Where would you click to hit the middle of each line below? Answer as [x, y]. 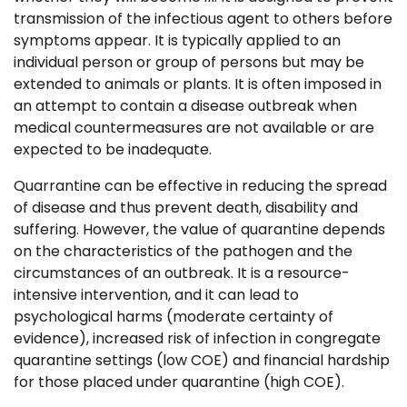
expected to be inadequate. [113, 149]
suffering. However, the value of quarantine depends [199, 229]
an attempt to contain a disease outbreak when [185, 106]
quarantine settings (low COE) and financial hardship [202, 360]
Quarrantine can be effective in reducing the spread [200, 186]
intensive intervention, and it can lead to [156, 295]
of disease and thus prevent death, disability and [186, 208]
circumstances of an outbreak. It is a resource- [182, 273]
